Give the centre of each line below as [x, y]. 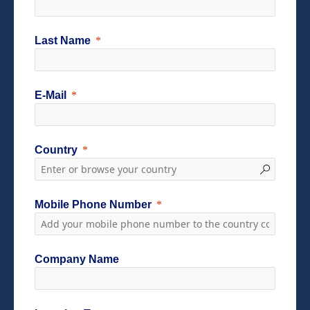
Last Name [63, 41]
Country [56, 150]
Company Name [77, 259]
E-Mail [51, 95]
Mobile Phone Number [93, 205]
